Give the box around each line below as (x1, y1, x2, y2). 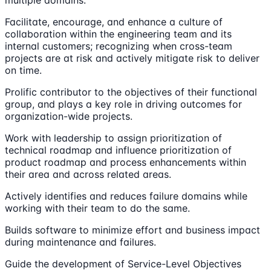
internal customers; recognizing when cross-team (5, 39, 232, 52)
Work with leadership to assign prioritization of (5, 131, 222, 144)
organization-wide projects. (5, 109, 132, 122)
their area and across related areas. (5, 168, 171, 180)
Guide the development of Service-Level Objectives (5, 257, 241, 270)
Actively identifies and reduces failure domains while (5, 189, 247, 202)
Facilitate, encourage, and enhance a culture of (5, 15, 223, 28)
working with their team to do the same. (5, 201, 190, 214)
